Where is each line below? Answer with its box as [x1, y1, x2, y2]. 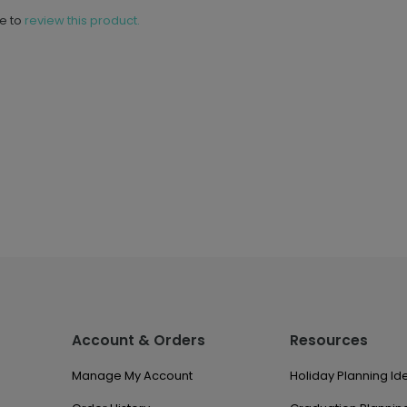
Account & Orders [72, 331, 205, 350]
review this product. [25, 12, 140, 29]
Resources [290, 331, 368, 350]
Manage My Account [72, 367, 193, 384]
